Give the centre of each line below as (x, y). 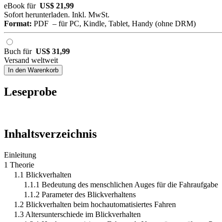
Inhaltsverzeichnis (50, 134)
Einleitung (20, 155)
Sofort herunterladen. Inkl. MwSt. (57, 15)
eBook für (22, 6)
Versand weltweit (31, 60)
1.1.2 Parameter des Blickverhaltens (80, 195)
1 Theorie (19, 165)
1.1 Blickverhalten (43, 175)
